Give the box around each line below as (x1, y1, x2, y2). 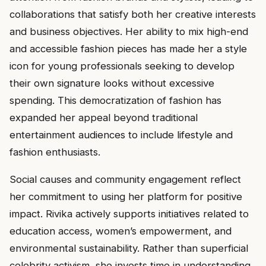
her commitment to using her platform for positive (9, 190, 242, 202)
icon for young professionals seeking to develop (9, 59, 235, 72)
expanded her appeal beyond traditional (9, 111, 198, 123)
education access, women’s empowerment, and (9, 224, 232, 237)
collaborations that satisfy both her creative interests (9, 8, 256, 20)
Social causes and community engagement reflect (9, 173, 241, 185)
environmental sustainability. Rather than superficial (9, 242, 248, 254)
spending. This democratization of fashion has (9, 94, 221, 106)
